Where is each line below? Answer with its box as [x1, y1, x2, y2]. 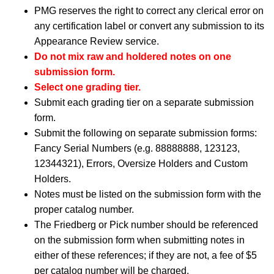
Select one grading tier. [34, 82, 141, 92]
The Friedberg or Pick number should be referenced [34, 220, 258, 230]
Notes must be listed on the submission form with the [34, 189, 261, 199]
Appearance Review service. [34, 36, 159, 46]
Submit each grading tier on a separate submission [34, 97, 254, 108]
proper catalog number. [34, 204, 134, 215]
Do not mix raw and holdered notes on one [34, 51, 231, 62]
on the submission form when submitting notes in [34, 235, 245, 245]
